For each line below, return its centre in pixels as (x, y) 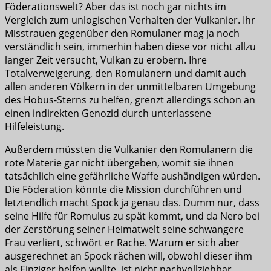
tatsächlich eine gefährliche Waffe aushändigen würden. (132, 176)
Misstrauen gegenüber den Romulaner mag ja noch (122, 34)
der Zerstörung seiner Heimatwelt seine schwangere (124, 230)
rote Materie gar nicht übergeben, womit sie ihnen (119, 163)
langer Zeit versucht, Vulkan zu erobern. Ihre (106, 60)
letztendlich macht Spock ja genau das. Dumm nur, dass (132, 203)
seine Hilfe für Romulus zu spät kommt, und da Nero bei (132, 216)
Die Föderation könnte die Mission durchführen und (123, 190)
